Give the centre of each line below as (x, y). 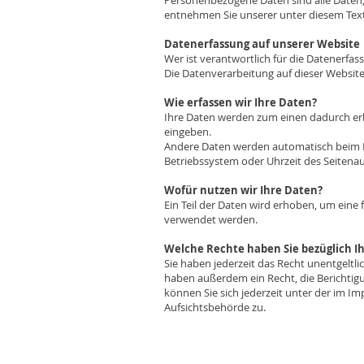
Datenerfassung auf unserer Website (262, 44)
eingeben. (188, 132)
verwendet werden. (211, 219)
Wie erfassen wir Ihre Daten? (240, 102)
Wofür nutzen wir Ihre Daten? (243, 190)
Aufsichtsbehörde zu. (215, 307)
